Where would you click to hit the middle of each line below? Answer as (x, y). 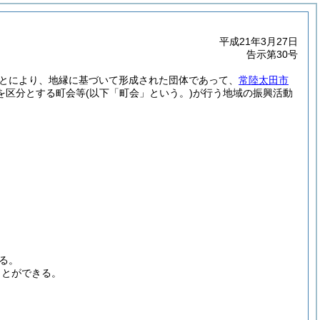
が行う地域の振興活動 (243, 93)
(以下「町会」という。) (139, 93)
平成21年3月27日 (259, 41)
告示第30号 (272, 54)
